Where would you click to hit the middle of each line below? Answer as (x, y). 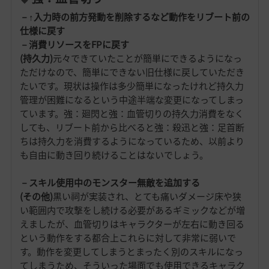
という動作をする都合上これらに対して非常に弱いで (128, 238)
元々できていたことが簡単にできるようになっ (147, 59)
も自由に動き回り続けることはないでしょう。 (114, 155)
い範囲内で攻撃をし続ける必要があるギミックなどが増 (132, 210)
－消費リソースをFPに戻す (74, 45)
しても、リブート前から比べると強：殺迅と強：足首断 (132, 128)
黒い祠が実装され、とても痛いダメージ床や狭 (147, 197)
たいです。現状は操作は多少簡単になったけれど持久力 (131, 86)
